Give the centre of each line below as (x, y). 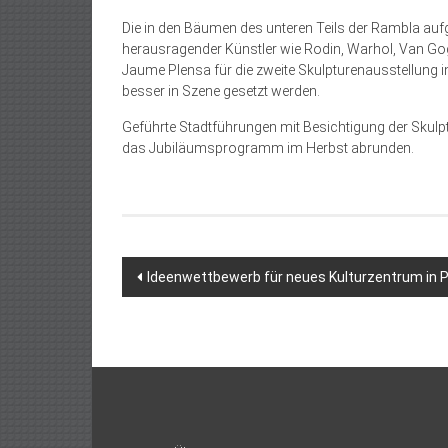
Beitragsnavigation (235, 273)
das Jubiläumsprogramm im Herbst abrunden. (268, 148)
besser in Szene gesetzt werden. (221, 91)
